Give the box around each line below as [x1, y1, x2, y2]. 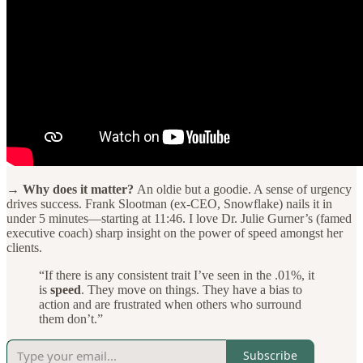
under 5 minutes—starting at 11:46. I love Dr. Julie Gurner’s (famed [6, 211, 352, 225]
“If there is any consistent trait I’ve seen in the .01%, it [39, 267, 314, 282]
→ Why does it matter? [6, 181, 137, 196]
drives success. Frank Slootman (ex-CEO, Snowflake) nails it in [6, 196, 332, 211]
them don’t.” [39, 311, 103, 326]
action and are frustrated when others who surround [39, 297, 301, 311]
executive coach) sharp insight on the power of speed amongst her [6, 225, 343, 240]
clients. [6, 240, 42, 254]
